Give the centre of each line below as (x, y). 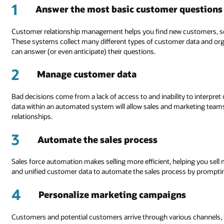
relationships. (32, 116)
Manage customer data (87, 74)
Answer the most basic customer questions (129, 9)
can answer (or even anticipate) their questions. (84, 51)
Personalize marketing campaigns (112, 194)
